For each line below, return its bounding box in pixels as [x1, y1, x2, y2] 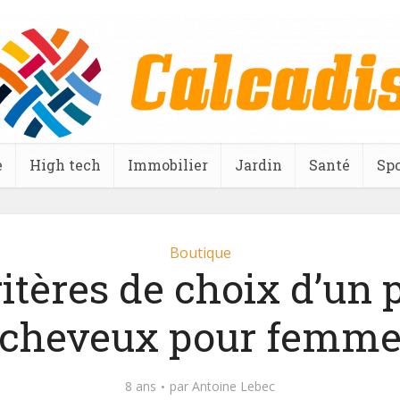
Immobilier [128, 155, 208, 174]
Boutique [169, 243, 231, 262]
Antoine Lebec [192, 378, 275, 395]
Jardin [235, 155, 282, 174]
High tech [29, 155, 101, 174]
